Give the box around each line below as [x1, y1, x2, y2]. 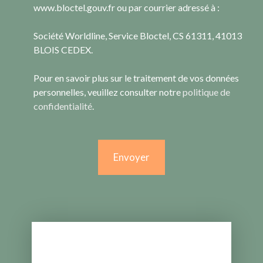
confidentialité [33, 100, 92, 112]
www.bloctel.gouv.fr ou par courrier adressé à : [33, 1, 220, 13]
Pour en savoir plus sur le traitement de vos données [33, 72, 239, 83]
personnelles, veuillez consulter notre [33, 86, 183, 97]
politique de [183, 86, 230, 97]
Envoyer [113, 151, 150, 164]
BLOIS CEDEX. [33, 43, 93, 55]
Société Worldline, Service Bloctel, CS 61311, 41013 [33, 29, 242, 41]
